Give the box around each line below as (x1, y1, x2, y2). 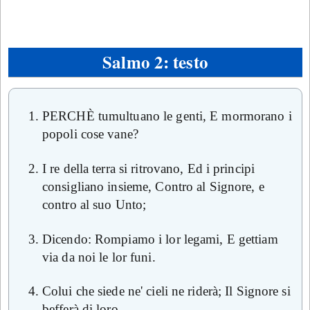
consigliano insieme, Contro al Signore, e (42, 179, 264, 194)
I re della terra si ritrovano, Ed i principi (42, 161, 255, 176)
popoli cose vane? (42, 127, 138, 141)
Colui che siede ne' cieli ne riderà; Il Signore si (42, 284, 291, 299)
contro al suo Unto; (42, 197, 147, 212)
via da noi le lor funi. (42, 249, 156, 264)
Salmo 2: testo (102, 49, 208, 75)
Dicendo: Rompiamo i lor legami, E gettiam (42, 231, 278, 246)
